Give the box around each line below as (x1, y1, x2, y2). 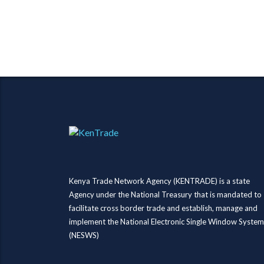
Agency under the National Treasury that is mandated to (69, 190, 262, 199)
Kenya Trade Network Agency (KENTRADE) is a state (69, 176, 250, 186)
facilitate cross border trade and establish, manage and (69, 203, 258, 213)
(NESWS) (69, 230, 99, 240)
